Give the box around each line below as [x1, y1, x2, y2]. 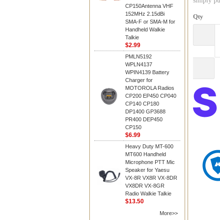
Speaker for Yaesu [125, 167, 169, 173]
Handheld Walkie [125, 27, 165, 32]
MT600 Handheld [125, 151, 166, 157]
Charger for [125, 77, 153, 83]
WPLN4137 [125, 61, 152, 67]
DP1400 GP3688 [125, 109, 165, 114]
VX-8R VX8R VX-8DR [125, 175, 177, 181]
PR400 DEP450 [125, 116, 163, 122]
